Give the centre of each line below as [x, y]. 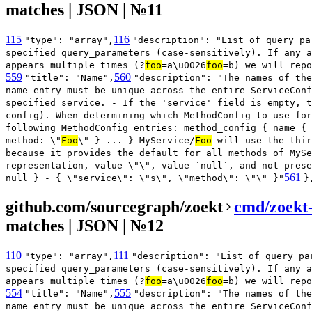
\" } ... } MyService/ [136, 140]
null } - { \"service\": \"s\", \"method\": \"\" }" [145, 178]
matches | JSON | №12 [85, 225]
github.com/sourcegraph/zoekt [114, 206]
